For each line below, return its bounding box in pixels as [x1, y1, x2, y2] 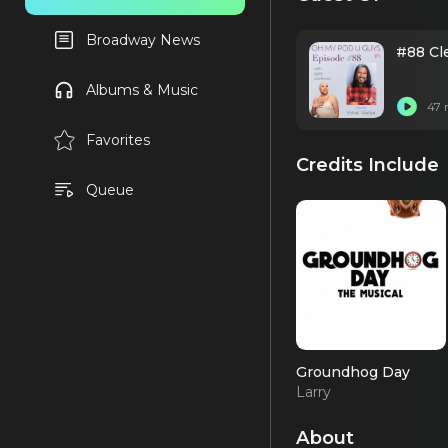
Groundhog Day [296, 363, 410, 382]
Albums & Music [85, 81, 198, 99]
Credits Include [296, 153, 439, 176]
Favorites [85, 131, 150, 149]
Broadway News [85, 31, 200, 49]
